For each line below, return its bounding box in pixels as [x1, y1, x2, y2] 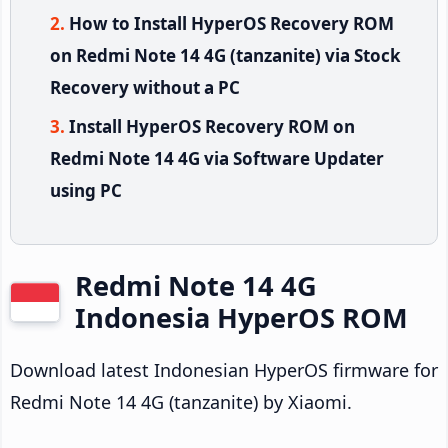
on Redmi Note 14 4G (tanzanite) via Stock [50, 43, 401, 67]
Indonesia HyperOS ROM [75, 298, 408, 336]
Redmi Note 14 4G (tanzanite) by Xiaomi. [10, 389, 352, 414]
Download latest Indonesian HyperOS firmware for [10, 357, 438, 382]
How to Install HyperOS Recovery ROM [69, 11, 394, 35]
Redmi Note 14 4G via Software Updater [50, 146, 384, 170]
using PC [50, 178, 122, 202]
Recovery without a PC [50, 75, 240, 99]
